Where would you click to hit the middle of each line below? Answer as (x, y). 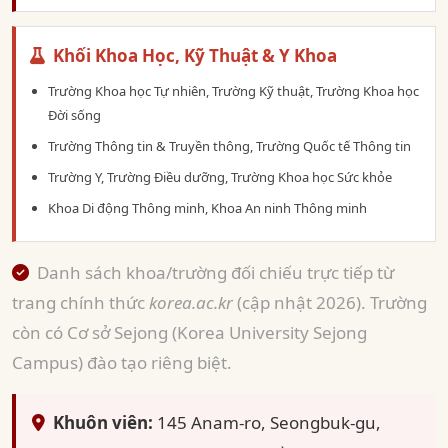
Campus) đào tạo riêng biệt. (122, 362)
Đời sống (74, 115)
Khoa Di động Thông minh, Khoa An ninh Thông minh (207, 208)
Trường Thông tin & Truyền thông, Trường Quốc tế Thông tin (229, 146)
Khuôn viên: (103, 422)
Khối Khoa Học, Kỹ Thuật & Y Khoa (191, 55)
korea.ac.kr (191, 302)
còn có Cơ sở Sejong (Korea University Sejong (189, 332)
